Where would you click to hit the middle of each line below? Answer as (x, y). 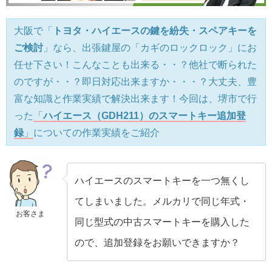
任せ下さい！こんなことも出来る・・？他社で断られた (135, 65)
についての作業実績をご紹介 (97, 133)
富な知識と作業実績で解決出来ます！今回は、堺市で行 (135, 99)
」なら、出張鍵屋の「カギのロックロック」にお (150, 48)
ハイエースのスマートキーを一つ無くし (162, 181)
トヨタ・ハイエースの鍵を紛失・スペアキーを (155, 31)
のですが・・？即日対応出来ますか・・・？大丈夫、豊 (135, 82)
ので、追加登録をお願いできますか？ (157, 243)
